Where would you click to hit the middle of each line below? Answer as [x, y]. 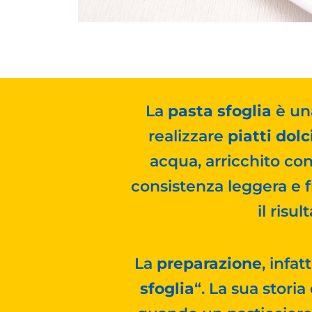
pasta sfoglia [219, 111]
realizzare [188, 136]
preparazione [209, 263]
